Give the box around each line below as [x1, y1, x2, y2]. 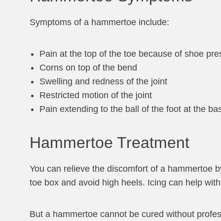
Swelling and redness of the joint [39, 76, 167, 86]
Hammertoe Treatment [30, 134, 189, 151]
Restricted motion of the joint [39, 90, 152, 100]
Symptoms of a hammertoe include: [30, 17, 169, 27]
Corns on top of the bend [39, 63, 137, 73]
